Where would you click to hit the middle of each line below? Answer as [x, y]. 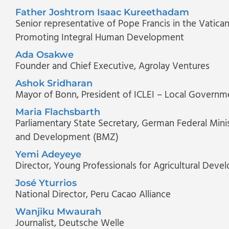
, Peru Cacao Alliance [128, 194]
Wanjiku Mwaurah [58, 211]
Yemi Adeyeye [48, 154]
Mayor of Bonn [46, 95]
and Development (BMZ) [67, 137]
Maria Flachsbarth [58, 112]
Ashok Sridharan [54, 83]
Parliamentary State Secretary [76, 123]
